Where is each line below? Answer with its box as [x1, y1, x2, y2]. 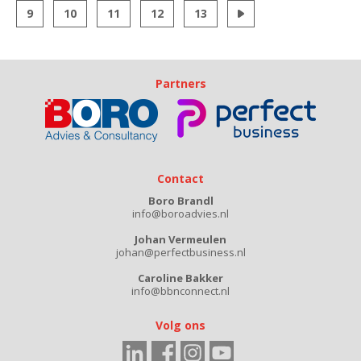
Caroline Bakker [138, 271, 223, 285]
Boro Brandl [147, 193, 214, 208]
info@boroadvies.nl [132, 206, 229, 221]
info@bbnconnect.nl [131, 284, 230, 298]
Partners [155, 76, 206, 91]
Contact [157, 171, 204, 186]
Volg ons [156, 317, 205, 333]
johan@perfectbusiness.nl [115, 245, 246, 259]
